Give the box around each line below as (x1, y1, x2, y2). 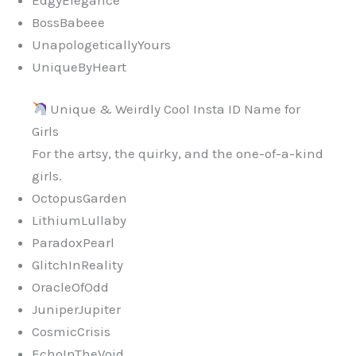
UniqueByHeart (32, 58, 126, 75)
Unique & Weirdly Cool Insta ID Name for (47, 101, 301, 118)
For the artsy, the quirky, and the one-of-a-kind (32, 145, 323, 162)
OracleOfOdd (32, 279, 109, 296)
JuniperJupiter (32, 301, 121, 318)
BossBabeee (32, 14, 105, 30)
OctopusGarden (32, 190, 127, 207)
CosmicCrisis (32, 323, 110, 340)
